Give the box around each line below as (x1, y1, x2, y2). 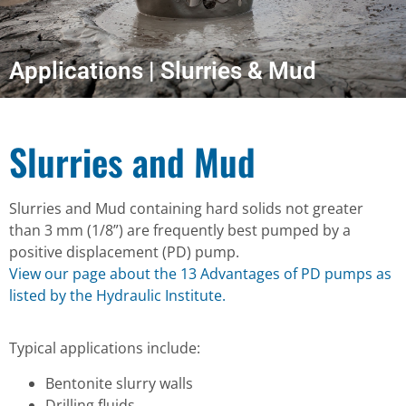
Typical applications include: (9, 338, 200, 359)
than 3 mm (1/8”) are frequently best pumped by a (9, 220, 351, 240)
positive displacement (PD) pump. (9, 242, 239, 262)
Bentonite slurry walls (45, 372, 193, 393)
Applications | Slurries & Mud (9, 57, 316, 84)
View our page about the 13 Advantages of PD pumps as (9, 264, 391, 284)
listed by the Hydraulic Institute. (9, 285, 226, 305)
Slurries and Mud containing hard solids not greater (9, 198, 363, 218)
